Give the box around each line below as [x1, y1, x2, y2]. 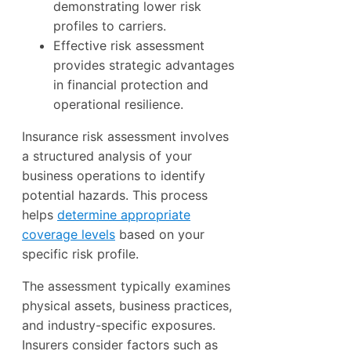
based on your [115, 226, 204, 242]
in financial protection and [53, 76, 208, 92]
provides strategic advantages [53, 56, 234, 73]
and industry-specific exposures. [22, 317, 215, 333]
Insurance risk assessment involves [22, 128, 229, 144]
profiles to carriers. [53, 17, 166, 34]
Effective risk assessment [53, 37, 204, 53]
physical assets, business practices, [22, 297, 232, 313]
